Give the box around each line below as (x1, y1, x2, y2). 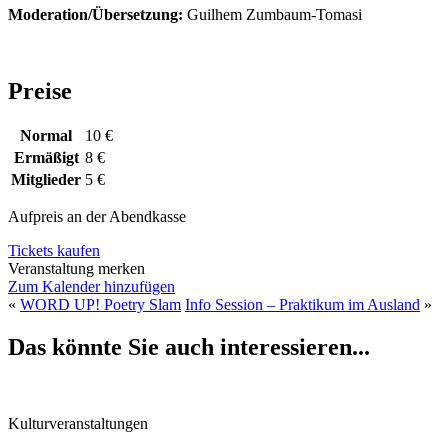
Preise (8, 77, 72, 104)
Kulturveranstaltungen (8, 415, 148, 433)
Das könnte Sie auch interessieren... (8, 334, 370, 361)
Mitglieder (11, 171, 81, 189)
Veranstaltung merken (8, 260, 145, 278)
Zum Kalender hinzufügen (8, 278, 175, 296)
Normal (20, 127, 72, 145)
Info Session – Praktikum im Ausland (185, 296, 420, 314)
